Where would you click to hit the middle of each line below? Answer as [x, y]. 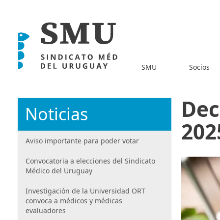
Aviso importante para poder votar [82, 141]
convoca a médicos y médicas [74, 201]
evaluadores [46, 210]
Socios [199, 67]
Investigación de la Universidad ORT [85, 191]
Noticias [56, 114]
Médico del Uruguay [59, 171]
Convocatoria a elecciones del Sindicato [90, 161]
